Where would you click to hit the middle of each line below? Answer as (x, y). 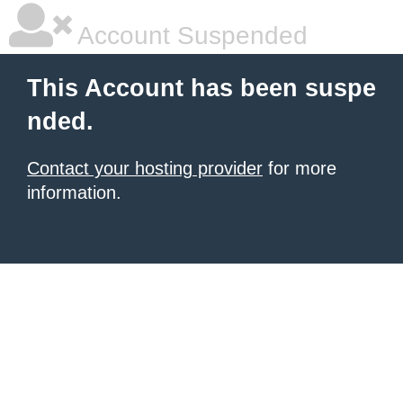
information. (74, 193)
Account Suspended (190, 36)
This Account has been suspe (201, 88)
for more (300, 168)
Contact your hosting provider (145, 168)
